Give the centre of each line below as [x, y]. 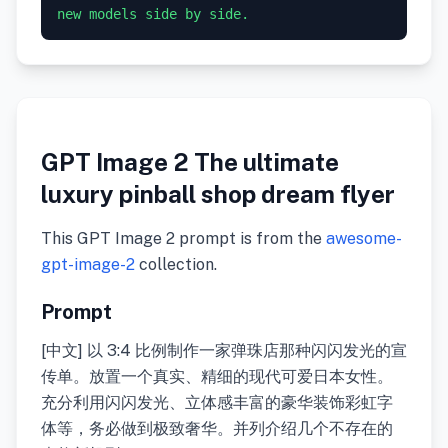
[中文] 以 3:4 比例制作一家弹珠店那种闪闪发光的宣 [224, 350]
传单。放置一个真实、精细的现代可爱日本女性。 [217, 376]
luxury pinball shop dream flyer [218, 194]
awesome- [364, 238]
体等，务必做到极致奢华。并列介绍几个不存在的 [217, 428]
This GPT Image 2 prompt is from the [183, 238]
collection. [176, 264]
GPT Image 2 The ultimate [190, 162]
